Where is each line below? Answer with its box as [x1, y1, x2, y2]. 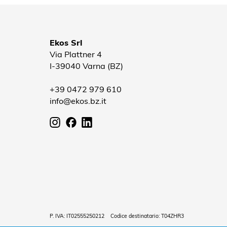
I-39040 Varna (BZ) [50, 59, 123, 71]
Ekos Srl [50, 36, 82, 48]
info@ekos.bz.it [50, 94, 106, 106]
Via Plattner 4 [50, 48, 102, 59]
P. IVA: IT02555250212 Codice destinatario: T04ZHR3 [50, 212, 184, 220]
